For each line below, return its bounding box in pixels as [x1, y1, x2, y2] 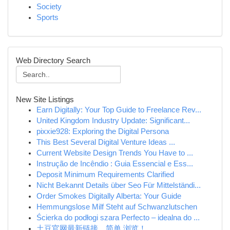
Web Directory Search [16, 56, 90, 65]
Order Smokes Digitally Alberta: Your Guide [36, 192, 181, 200]
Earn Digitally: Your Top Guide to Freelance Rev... [36, 106, 201, 114]
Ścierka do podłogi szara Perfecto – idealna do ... [36, 214, 200, 222]
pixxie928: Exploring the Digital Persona [36, 127, 169, 136]
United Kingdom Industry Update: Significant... [36, 117, 190, 125]
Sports [36, 13, 59, 22]
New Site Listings [16, 95, 74, 104]
